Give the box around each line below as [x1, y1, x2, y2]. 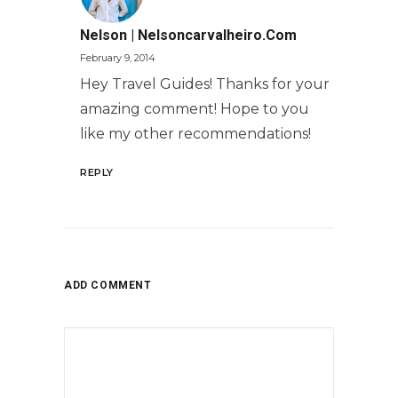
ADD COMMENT [64, 279, 152, 291]
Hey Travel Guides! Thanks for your [80, 76, 330, 92]
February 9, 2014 [80, 52, 155, 64]
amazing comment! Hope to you [80, 100, 309, 117]
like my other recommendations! [80, 125, 311, 142]
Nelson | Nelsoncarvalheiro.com [80, 27, 297, 44]
